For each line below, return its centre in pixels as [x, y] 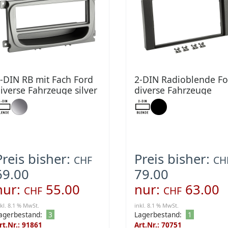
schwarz [151, 101]
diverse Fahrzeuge [173, 90]
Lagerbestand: [158, 215]
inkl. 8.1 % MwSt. [156, 206]
